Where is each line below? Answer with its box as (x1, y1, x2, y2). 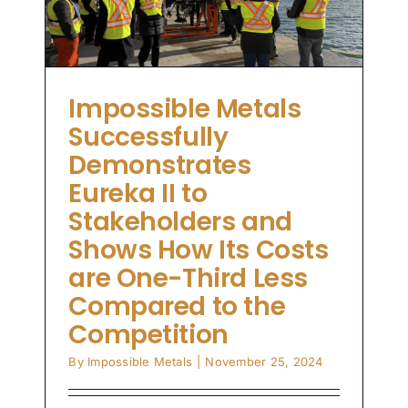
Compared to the (68, 289, 286, 325)
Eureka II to (68, 176, 208, 212)
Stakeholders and (68, 204, 292, 240)
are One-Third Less (68, 260, 308, 297)
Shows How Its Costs (68, 232, 329, 269)
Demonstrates (68, 148, 251, 184)
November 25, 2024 (205, 354, 323, 370)
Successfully (68, 119, 229, 156)
